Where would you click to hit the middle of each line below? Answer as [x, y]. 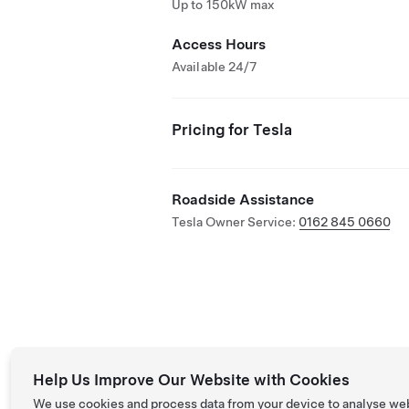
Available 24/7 [215, 67]
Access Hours [219, 44]
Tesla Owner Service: [235, 222]
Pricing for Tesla [232, 130]
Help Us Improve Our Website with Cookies [191, 380]
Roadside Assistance [243, 199]
